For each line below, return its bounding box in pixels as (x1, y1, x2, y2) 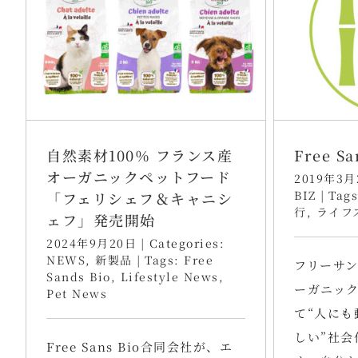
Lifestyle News (120, 268, 219, 284)
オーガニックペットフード (46, 165, 231, 187)
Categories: (149, 234, 225, 251)
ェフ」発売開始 (46, 209, 156, 230)
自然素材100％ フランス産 (46, 144, 233, 165)
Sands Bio (46, 268, 111, 284)
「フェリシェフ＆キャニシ (46, 187, 233, 209)
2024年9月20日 (46, 234, 137, 251)
